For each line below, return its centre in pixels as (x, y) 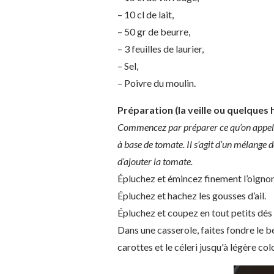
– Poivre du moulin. (157, 83)
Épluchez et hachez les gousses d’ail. (192, 195)
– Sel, (128, 66)
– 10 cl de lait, (146, 14)
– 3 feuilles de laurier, (161, 49)
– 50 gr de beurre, (154, 31)
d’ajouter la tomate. (155, 161)
